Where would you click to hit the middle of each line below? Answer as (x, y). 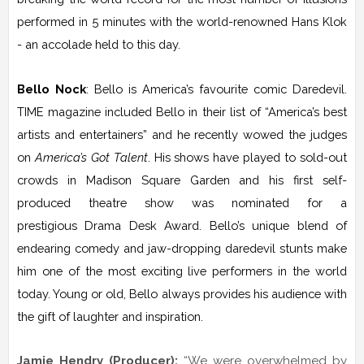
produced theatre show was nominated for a (182, 202)
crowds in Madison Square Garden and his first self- (182, 180)
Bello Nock (52, 89)
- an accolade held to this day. (99, 44)
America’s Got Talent (91, 157)
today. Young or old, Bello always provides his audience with (182, 293)
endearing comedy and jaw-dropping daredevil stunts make (182, 248)
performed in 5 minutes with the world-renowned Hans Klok (182, 21)
